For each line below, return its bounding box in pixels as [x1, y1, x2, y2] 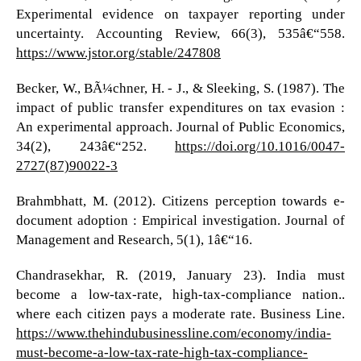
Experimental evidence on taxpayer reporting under [15, 6, 346, 21]
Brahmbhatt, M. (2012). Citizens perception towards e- [15, 193, 346, 208]
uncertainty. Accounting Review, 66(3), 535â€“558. [15, 26, 346, 40]
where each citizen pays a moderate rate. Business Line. [15, 306, 346, 321]
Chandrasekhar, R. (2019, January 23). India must [15, 268, 346, 282]
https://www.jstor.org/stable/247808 [15, 45, 221, 60]
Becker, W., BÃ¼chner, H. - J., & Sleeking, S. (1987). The [15, 81, 346, 95]
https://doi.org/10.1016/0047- [175, 139, 346, 153]
